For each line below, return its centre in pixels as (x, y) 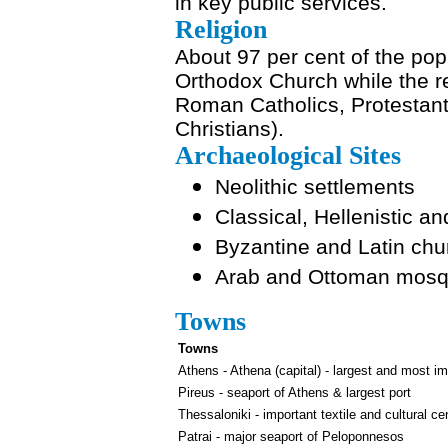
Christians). (229, 128)
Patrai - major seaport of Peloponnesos (291, 436)
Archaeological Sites (288, 155)
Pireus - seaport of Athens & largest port (294, 392)
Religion (221, 29)
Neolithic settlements (315, 186)
